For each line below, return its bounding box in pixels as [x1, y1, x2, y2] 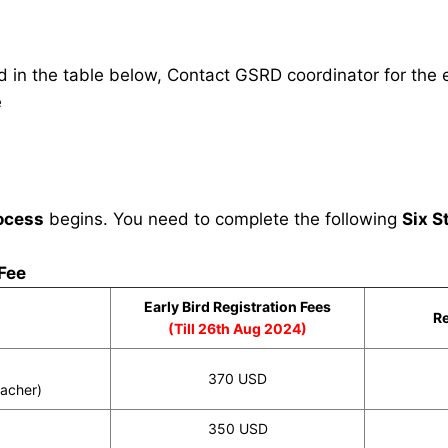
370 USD [208, 370, 267, 387]
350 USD [207, 420, 268, 437]
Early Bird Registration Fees [144, 298, 331, 315]
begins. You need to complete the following [44, 209, 402, 229]
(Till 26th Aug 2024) [168, 320, 307, 337]
